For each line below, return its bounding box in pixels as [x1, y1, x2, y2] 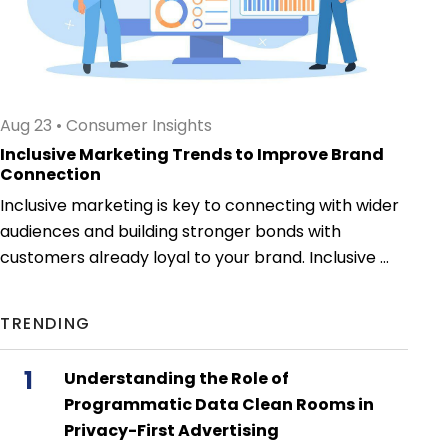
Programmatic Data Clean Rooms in [64, 393, 374, 417]
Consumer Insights [66, 114, 212, 138]
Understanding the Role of [64, 367, 289, 391]
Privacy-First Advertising [64, 419, 279, 443]
